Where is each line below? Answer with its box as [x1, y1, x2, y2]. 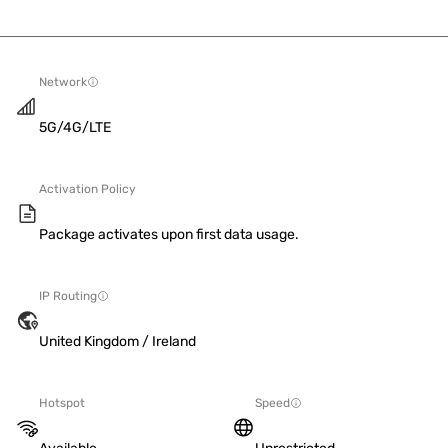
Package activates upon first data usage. [39, 226, 299, 243]
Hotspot [39, 396, 85, 410]
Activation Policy [39, 182, 136, 196]
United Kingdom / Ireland [39, 333, 196, 350]
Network [39, 75, 87, 89]
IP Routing [39, 289, 97, 303]
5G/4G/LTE [39, 119, 111, 136]
